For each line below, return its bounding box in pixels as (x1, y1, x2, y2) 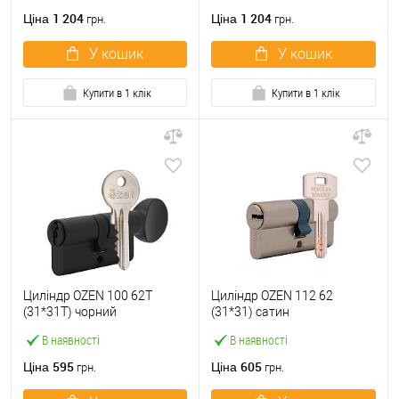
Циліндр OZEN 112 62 (211, 289, 333, 304)
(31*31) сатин (211, 305, 289, 320)
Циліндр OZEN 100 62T (23, 289, 152, 304)
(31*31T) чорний (23, 305, 117, 320)
